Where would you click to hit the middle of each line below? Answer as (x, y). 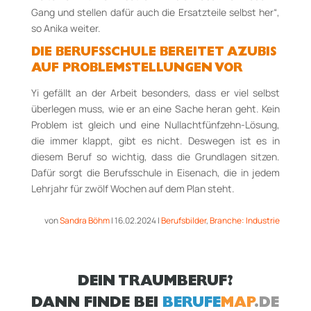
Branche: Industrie (245, 221)
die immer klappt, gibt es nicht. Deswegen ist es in (155, 141)
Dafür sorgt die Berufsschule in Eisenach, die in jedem (155, 173)
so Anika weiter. (66, 28)
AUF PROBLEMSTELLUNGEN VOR (137, 70)
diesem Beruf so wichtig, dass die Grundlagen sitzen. (155, 157)
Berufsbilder (184, 221)
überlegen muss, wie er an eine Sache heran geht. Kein (155, 109)
